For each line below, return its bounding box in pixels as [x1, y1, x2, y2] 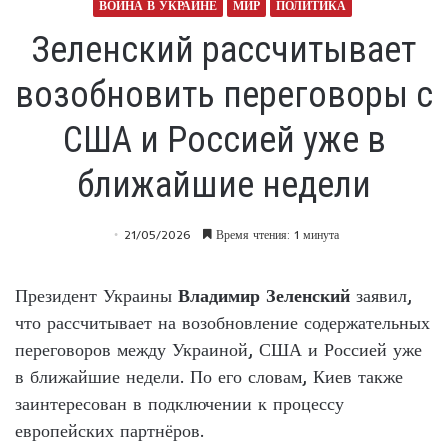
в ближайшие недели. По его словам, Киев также [15, 364, 403, 388]
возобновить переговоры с [15, 73, 433, 116]
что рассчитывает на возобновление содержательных [15, 310, 430, 334]
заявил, [350, 283, 412, 307]
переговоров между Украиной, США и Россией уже [15, 337, 422, 361]
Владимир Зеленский [178, 283, 350, 307]
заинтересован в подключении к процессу [15, 391, 344, 415]
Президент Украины [15, 283, 178, 307]
